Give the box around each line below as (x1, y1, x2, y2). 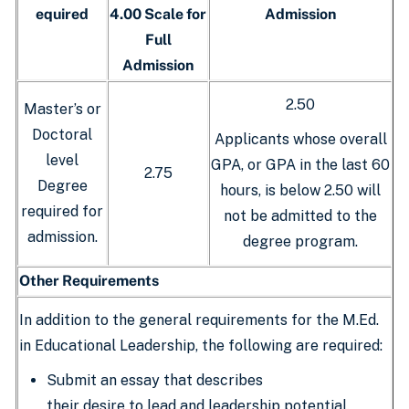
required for (21, 203, 103, 220)
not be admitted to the (224, 207, 377, 225)
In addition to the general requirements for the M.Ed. (19, 311, 379, 329)
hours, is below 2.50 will (220, 182, 381, 199)
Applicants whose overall (214, 131, 387, 148)
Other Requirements (19, 272, 159, 289)
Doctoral (32, 126, 92, 143)
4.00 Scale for (110, 5, 206, 23)
